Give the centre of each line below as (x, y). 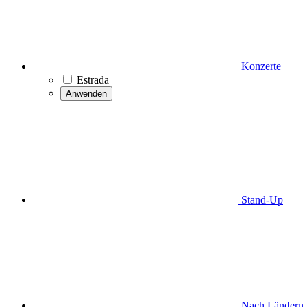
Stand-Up (261, 200)
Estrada (93, 80)
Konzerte (260, 66)
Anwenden (86, 94)
